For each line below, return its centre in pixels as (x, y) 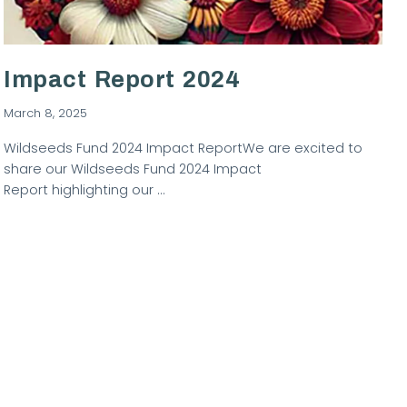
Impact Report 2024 (122, 80)
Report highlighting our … (84, 190)
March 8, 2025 (46, 113)
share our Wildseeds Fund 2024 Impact (133, 169)
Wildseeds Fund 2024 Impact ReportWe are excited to (184, 149)
